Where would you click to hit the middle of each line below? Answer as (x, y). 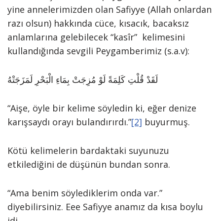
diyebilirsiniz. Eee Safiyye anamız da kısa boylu (105, 207)
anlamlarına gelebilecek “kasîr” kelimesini (96, 37)
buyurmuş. (166, 122)
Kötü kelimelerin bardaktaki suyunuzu (88, 150)
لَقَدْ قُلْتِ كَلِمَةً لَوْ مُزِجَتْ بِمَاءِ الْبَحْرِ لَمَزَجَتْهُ (83, 79)
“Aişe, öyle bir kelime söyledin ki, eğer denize (102, 108)
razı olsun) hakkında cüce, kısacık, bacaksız (98, 23)
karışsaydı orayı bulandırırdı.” (69, 122)
